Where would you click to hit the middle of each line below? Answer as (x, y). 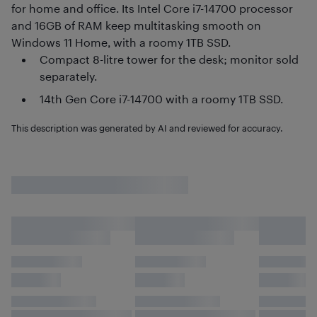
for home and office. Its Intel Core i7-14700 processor (152, 8)
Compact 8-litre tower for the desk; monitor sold (169, 59)
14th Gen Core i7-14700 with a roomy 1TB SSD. (161, 99)
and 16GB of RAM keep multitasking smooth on (136, 25)
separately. (68, 76)
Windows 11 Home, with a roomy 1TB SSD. (121, 42)
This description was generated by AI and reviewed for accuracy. (147, 128)
